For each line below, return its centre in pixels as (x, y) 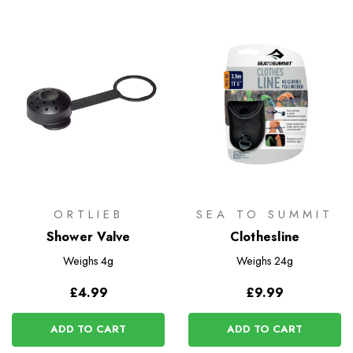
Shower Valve (88, 237)
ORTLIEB (88, 215)
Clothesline (265, 237)
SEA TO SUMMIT (265, 215)
